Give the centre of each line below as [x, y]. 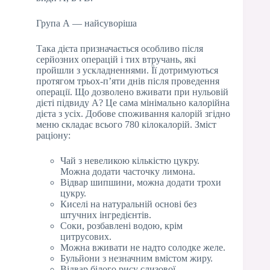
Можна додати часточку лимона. [128, 172]
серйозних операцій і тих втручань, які [116, 60]
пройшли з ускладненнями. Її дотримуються [127, 71]
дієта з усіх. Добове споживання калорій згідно [133, 114]
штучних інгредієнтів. [106, 215]
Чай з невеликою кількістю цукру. [130, 161]
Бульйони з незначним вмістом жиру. [137, 259]
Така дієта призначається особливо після [120, 49]
